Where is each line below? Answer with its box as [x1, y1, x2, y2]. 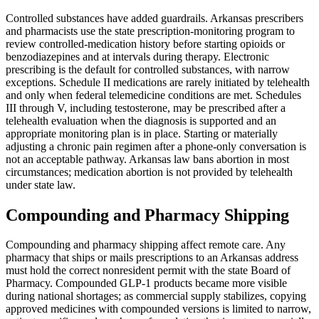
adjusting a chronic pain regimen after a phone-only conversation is [6, 140, 306, 152]
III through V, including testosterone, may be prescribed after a [6, 101, 286, 114]
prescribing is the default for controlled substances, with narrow [6, 63, 290, 75]
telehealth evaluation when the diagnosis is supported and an [6, 114, 276, 127]
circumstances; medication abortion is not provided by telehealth [6, 165, 293, 178]
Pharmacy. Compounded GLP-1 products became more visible [6, 277, 287, 290]
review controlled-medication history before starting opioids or [6, 37, 285, 50]
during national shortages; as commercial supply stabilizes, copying [6, 290, 306, 303]
